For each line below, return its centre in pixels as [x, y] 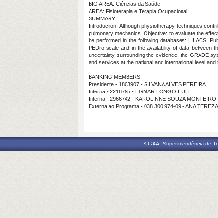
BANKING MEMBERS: [115, 77]
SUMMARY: [102, 18]
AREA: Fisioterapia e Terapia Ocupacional [138, 11]
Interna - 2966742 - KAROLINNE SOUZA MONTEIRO [152, 99]
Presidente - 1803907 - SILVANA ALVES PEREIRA [147, 84]
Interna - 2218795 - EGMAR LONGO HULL [140, 91]
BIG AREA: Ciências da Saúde [124, 4]
